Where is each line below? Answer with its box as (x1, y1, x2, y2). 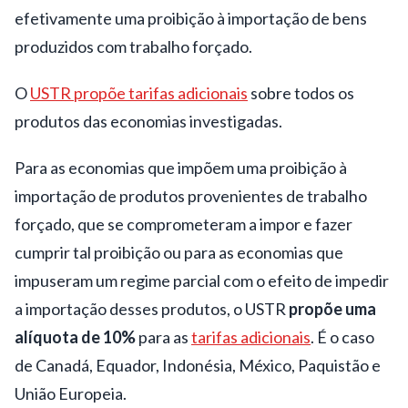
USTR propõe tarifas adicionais (30, 82, 248, 103)
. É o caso (311, 326, 374, 347)
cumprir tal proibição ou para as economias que (15, 241, 343, 262)
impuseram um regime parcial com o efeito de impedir (15, 270, 389, 291)
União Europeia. (15, 382, 127, 403)
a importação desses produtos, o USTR (15, 298, 289, 319)
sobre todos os (248, 82, 354, 103)
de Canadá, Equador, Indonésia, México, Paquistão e (15, 354, 381, 375)
